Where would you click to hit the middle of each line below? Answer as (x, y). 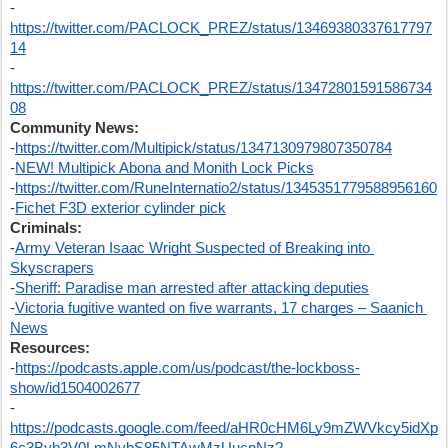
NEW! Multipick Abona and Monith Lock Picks (164, 168)
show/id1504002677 (75, 388)
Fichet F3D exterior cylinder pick (120, 208)
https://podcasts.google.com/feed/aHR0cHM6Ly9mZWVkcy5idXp (224, 428)
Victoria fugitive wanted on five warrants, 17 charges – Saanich (219, 308)
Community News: (74, 128)
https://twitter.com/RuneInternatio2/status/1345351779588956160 (226, 188)
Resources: (50, 348)
